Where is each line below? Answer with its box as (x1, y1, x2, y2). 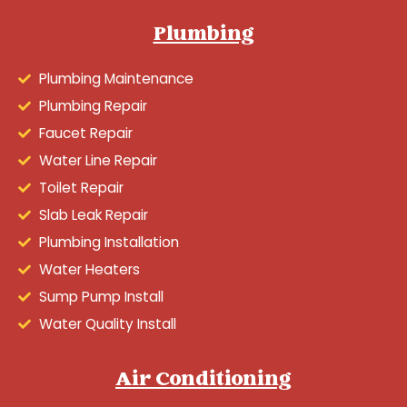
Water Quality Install (38, 313, 176, 333)
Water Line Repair (38, 150, 157, 170)
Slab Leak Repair (38, 204, 148, 224)
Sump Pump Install (38, 286, 164, 306)
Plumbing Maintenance (38, 68, 194, 88)
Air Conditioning (115, 363, 292, 397)
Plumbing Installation (38, 232, 179, 252)
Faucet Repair (38, 123, 133, 143)
